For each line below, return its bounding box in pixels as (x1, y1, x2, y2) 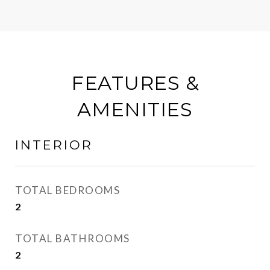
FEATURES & (71, 71, 199, 95)
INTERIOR (15, 137, 93, 152)
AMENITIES (77, 98, 193, 121)
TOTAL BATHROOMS (15, 232, 130, 245)
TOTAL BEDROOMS (15, 184, 120, 196)
